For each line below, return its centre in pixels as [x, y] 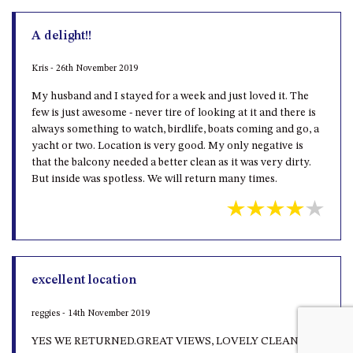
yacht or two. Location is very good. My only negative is [167, 146]
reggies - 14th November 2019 [91, 314]
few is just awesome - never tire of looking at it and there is [174, 113]
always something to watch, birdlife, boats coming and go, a [175, 130]
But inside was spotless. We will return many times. [154, 179]
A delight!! [61, 36]
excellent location [84, 281]
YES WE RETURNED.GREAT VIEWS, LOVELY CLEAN [165, 342]
